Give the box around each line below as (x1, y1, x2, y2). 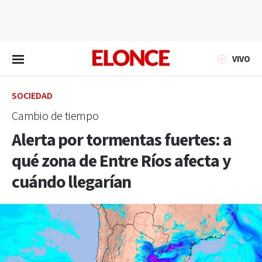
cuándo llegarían (12, 171, 132, 194)
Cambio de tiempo (12, 109, 99, 124)
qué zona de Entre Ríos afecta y (12, 150, 231, 173)
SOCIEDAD (12, 90, 53, 102)
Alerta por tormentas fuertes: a (12, 129, 232, 152)
